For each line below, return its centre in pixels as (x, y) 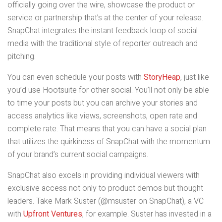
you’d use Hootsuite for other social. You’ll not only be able (108, 90)
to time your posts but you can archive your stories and (103, 103)
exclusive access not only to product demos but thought (105, 189)
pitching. (22, 57)
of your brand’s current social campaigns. (78, 155)
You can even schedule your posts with (76, 78)
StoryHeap (162, 78)
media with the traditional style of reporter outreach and (103, 44)
